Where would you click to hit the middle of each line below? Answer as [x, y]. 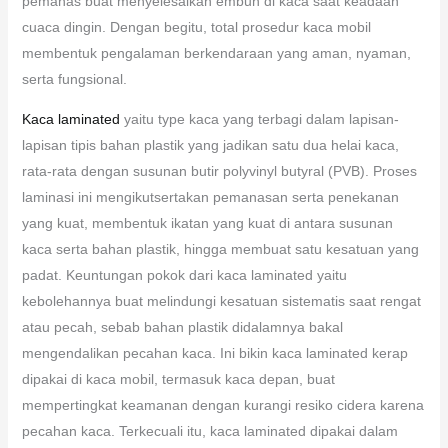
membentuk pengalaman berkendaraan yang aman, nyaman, [216, 52]
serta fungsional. [74, 78]
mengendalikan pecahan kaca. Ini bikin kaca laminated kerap [214, 352]
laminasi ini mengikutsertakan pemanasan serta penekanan [210, 196]
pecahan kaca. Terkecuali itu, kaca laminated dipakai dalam [209, 430]
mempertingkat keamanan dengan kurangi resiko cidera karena [222, 404]
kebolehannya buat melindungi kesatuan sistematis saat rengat [221, 300]
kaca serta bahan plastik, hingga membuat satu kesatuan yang [220, 248]
